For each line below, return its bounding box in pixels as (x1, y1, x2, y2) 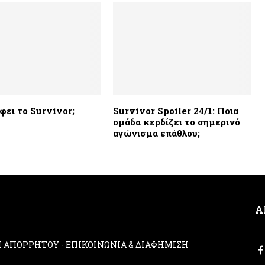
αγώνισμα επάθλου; (112, 127, 200, 139)
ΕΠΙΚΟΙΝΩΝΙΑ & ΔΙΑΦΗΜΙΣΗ (66, 238, 189, 250)
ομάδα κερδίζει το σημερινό (112, 115, 240, 128)
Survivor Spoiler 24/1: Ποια (112, 104, 238, 117)
